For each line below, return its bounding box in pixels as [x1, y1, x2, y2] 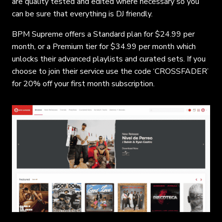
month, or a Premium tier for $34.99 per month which [12, 41, 196, 52]
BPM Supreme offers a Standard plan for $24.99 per [12, 28, 195, 40]
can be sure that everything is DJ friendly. [12, 8, 153, 19]
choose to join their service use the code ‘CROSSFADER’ [12, 65, 209, 77]
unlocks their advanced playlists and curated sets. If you [12, 53, 206, 64]
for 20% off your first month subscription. [12, 78, 155, 89]
